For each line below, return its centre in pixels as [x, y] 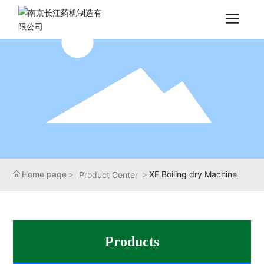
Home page [44, 174]
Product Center [109, 174]
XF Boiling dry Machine [193, 174]
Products [132, 241]
